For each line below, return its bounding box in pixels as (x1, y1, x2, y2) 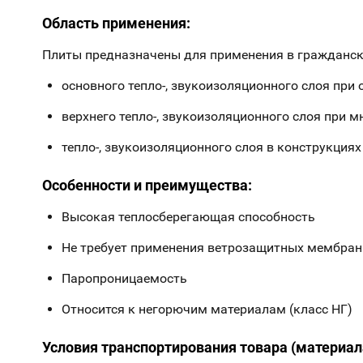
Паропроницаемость (62, 270, 187, 286)
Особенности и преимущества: (42, 176, 252, 194)
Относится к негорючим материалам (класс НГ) (62, 301, 352, 317)
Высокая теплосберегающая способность (62, 208, 315, 224)
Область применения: (42, 14, 190, 32)
